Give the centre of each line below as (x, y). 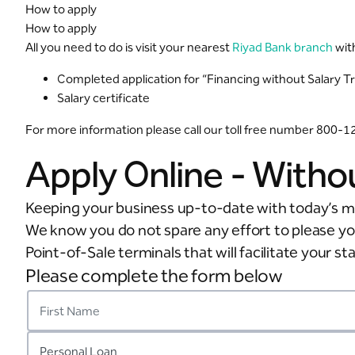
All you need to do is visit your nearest (129, 47)
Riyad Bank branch (282, 47)
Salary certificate (103, 98)
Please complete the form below (154, 275)
